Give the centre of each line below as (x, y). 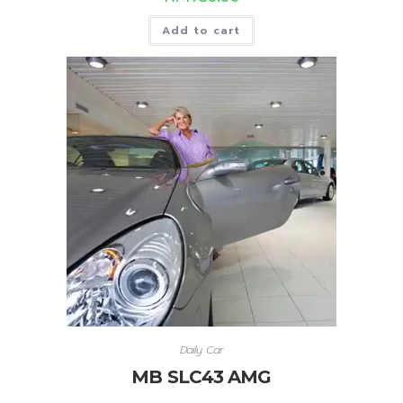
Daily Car (201, 350)
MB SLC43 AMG (201, 377)
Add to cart (201, 30)
